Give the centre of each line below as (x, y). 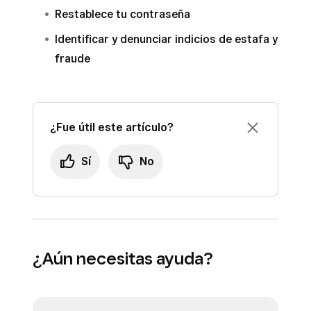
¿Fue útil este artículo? (112, 127)
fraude (73, 59)
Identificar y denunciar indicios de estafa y (166, 39)
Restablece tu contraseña (123, 14)
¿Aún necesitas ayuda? (123, 258)
